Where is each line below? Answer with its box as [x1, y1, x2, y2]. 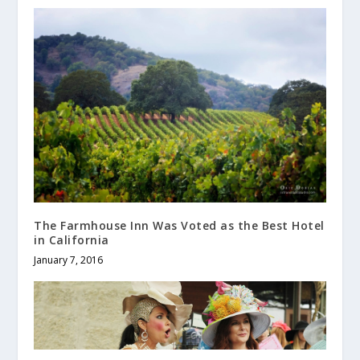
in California [34, 231, 109, 247]
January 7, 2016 [34, 252, 104, 267]
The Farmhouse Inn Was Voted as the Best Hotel [34, 217, 325, 233]
